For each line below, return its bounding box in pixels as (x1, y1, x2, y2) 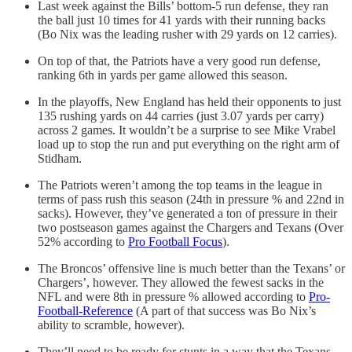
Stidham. (38, 152, 82, 166)
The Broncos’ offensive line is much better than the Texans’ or (38, 262, 345, 276)
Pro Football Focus (128, 235, 222, 249)
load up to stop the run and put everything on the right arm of (38, 137, 339, 152)
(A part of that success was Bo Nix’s (133, 304, 316, 318)
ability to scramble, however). (38, 318, 185, 332)
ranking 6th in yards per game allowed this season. (38, 68, 288, 82)
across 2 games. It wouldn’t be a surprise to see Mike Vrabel (38, 123, 335, 137)
